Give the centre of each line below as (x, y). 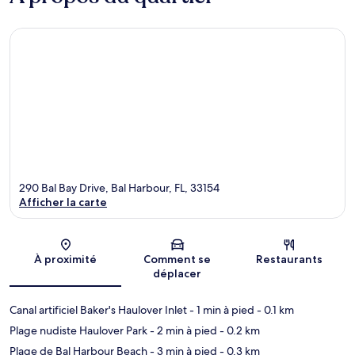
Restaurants (290, 260)
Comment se (177, 260)
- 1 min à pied (221, 310)
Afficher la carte (63, 202)
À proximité (66, 260)
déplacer (177, 274)
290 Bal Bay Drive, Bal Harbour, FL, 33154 (119, 188)
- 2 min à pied (182, 331)
